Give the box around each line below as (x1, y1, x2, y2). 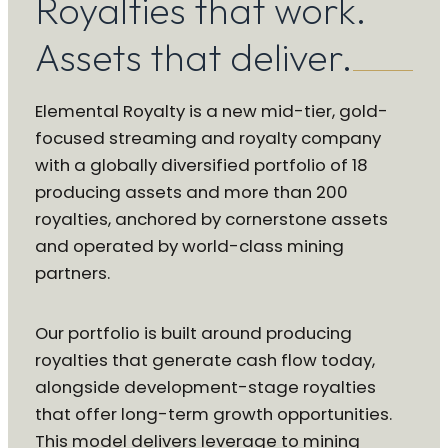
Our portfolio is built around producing (34, 321, 352, 346)
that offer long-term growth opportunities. (34, 402, 392, 427)
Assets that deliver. (34, 33, 353, 82)
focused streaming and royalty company (34, 126, 381, 151)
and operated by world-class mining (34, 234, 344, 259)
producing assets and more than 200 (34, 180, 348, 205)
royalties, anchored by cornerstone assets (34, 207, 388, 232)
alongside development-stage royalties (34, 375, 376, 400)
